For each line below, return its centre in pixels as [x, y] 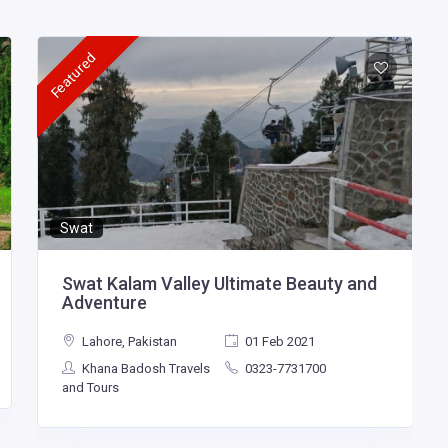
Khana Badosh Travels [144, 369]
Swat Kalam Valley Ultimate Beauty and [219, 284]
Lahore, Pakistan [128, 342]
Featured [73, 75]
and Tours [90, 388]
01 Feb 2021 [278, 342]
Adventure [104, 303]
